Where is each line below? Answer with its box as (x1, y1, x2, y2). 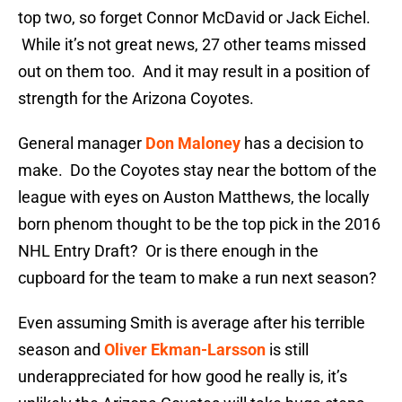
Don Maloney (145, 134, 240, 153)
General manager (18, 134, 145, 153)
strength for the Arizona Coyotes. (18, 89, 254, 109)
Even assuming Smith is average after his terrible (18, 313, 365, 333)
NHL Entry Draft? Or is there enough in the (18, 241, 319, 261)
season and (18, 340, 104, 360)
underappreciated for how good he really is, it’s (18, 367, 347, 387)
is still (266, 340, 309, 360)
